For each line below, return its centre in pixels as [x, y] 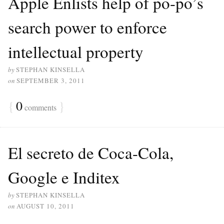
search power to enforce [87, 27]
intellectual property [76, 51]
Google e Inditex [64, 177]
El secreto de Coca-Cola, [91, 152]
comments [39, 107]
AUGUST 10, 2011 [45, 206]
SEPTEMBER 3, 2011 [51, 80]
